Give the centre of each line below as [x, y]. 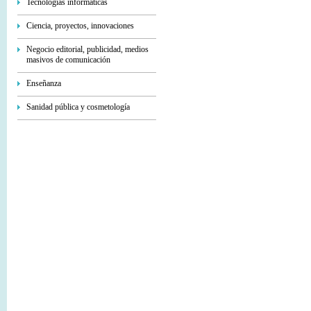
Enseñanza [44, 83]
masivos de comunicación [68, 60]
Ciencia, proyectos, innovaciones [80, 26]
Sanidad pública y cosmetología [78, 107]
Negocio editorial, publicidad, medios [87, 49]
